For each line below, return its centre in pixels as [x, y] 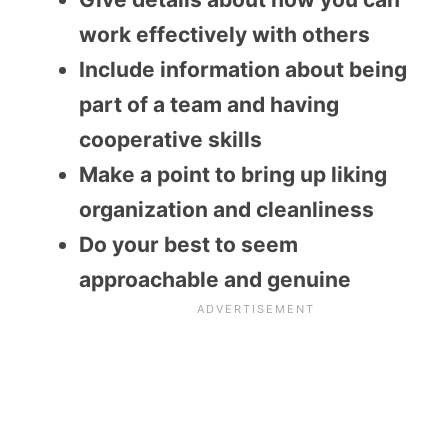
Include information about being [243, 69]
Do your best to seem [188, 244]
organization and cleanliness [226, 209]
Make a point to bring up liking [233, 174]
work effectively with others [224, 34]
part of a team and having [209, 104]
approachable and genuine [215, 279]
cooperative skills [170, 139]
